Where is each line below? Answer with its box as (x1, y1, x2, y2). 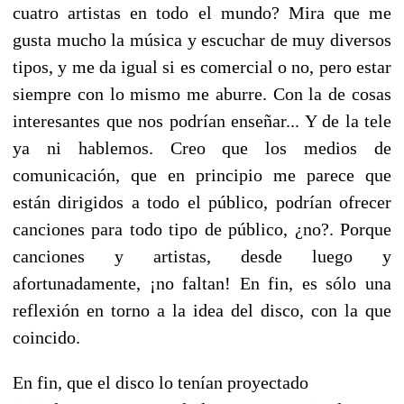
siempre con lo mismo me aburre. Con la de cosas (13, 83, 391, 104)
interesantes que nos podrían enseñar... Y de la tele (13, 110, 391, 131)
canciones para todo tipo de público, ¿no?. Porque (13, 218, 391, 239)
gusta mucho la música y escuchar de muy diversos (13, 29, 391, 50)
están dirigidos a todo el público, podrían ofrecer (13, 191, 391, 212)
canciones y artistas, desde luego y (13, 245, 391, 266)
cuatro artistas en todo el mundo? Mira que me (13, 2, 391, 23)
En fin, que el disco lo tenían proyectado (13, 372, 308, 392)
